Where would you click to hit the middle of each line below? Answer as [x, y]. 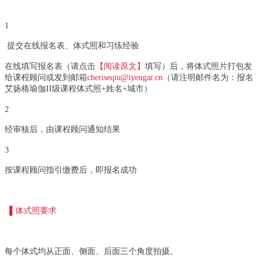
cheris [97, 77]
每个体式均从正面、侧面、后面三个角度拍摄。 [91, 251]
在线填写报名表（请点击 [50, 66]
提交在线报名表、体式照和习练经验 [72, 45]
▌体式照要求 [31, 210]
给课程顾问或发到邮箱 [46, 77]
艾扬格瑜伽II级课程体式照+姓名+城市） [78, 88]
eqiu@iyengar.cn [135, 77]
